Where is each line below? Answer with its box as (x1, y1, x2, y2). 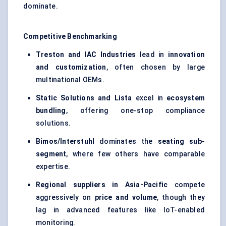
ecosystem (166, 94, 205, 102)
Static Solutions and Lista (36, 94, 132, 102)
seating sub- (157, 137, 205, 146)
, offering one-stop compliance (66, 106, 205, 115)
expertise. (36, 162, 70, 171)
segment (36, 150, 67, 158)
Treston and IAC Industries (36, 50, 136, 59)
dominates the (94, 137, 158, 146)
